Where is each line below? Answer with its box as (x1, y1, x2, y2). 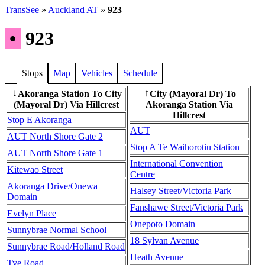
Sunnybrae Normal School (7, 224, 106, 235)
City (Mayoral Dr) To (149, 88, 236, 99)
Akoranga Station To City (17, 88, 122, 99)
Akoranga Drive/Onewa (7, 180, 98, 191)
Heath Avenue (130, 251, 183, 262)
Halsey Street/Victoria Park (130, 185, 231, 196)
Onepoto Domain (130, 218, 195, 229)
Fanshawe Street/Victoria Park (130, 202, 243, 212)
